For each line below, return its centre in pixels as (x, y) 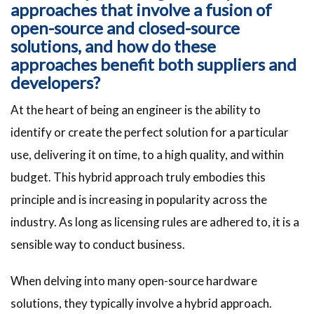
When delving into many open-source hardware (134, 281)
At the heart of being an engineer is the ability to (136, 110)
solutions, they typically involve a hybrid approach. (141, 303)
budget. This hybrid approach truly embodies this (138, 177)
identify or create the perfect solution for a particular (150, 132)
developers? (55, 83)
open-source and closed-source (125, 28)
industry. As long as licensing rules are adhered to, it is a (155, 222)
